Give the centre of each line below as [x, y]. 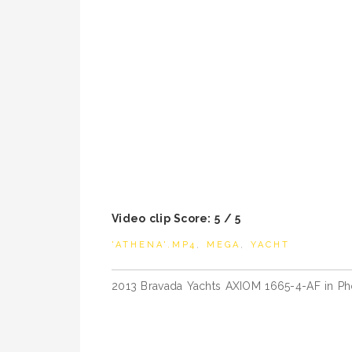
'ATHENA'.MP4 [154, 245]
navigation [167, 308]
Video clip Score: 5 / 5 [176, 218]
